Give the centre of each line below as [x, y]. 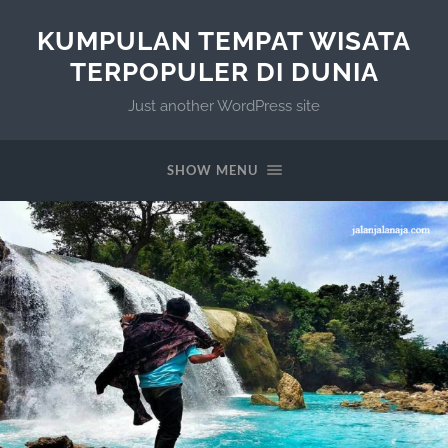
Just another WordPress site [224, 106]
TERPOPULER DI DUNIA [224, 71]
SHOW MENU [212, 170]
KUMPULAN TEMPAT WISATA [224, 40]
